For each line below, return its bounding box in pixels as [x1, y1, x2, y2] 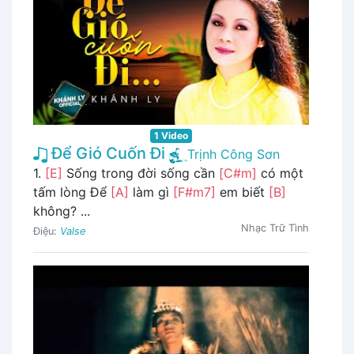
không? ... [33, 203, 90, 220]
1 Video [154, 130, 188, 142]
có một [257, 165, 303, 182]
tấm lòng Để [33, 184, 111, 201]
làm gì [129, 184, 173, 201]
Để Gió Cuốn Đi [47, 144, 165, 164]
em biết [216, 184, 269, 201]
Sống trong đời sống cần [62, 165, 219, 182]
